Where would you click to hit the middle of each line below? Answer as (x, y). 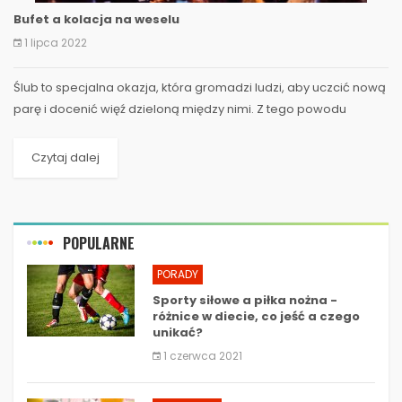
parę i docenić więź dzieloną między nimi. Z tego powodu (180, 109)
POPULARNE (99, 243)
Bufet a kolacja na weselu (96, 19)
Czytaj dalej (66, 157)
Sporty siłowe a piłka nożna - (245, 300)
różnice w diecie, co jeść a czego (256, 316)
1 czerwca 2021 (203, 355)
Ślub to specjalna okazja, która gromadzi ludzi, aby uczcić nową (200, 87)
